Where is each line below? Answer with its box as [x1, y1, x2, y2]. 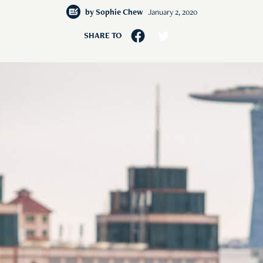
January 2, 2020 [147, 9, 197, 18]
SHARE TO [83, 32, 122, 41]
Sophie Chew [95, 9, 143, 18]
